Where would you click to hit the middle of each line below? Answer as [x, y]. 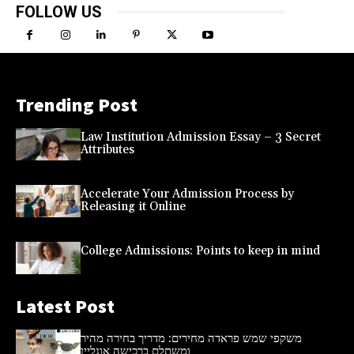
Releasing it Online [133, 206]
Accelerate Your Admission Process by [187, 194]
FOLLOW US [59, 11]
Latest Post [65, 306]
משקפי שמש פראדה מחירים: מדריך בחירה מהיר [191, 338]
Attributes [107, 149]
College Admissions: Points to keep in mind [200, 250]
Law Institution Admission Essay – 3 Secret [200, 137]
